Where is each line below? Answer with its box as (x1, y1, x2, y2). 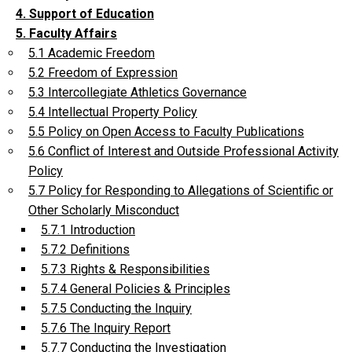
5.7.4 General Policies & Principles (41, 280, 230, 296)
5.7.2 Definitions (41, 241, 130, 257)
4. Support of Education (16, 5, 154, 21)
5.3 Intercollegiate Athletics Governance (28, 84, 247, 100)
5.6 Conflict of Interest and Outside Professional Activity (28, 143, 339, 159)
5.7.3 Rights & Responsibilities (41, 261, 210, 277)
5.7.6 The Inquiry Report (41, 320, 170, 335)
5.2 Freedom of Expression (28, 64, 178, 80)
